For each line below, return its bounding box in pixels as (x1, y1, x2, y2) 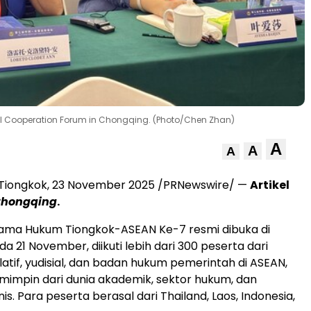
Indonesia (241, 287, 293, 304)
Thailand (160, 287, 207, 304)
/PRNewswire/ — (155, 176, 250, 193)
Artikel (250, 176, 289, 193)
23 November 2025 (52, 176, 155, 193)
